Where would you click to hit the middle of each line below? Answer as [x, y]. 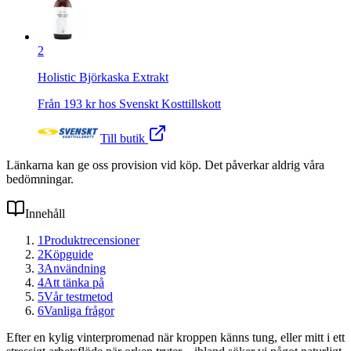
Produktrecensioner [92, 240]
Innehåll [45, 213]
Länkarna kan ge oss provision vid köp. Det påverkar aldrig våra [165, 165]
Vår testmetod [78, 296]
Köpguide [69, 254]
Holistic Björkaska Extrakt [103, 77]
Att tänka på [74, 282]
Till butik [124, 138]
